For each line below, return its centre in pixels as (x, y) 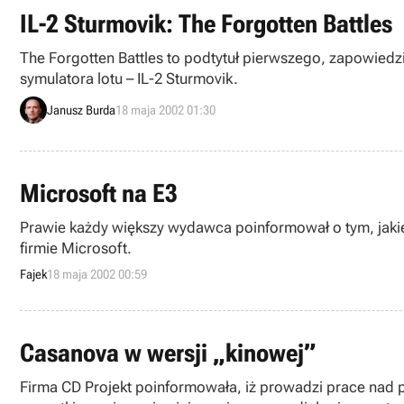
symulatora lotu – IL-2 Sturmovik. (129, 78)
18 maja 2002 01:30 (165, 110)
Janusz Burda (81, 110)
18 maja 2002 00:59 (97, 274)
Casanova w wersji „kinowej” (168, 353)
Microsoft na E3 (99, 193)
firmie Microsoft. (76, 248)
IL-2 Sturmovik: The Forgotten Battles (206, 24)
